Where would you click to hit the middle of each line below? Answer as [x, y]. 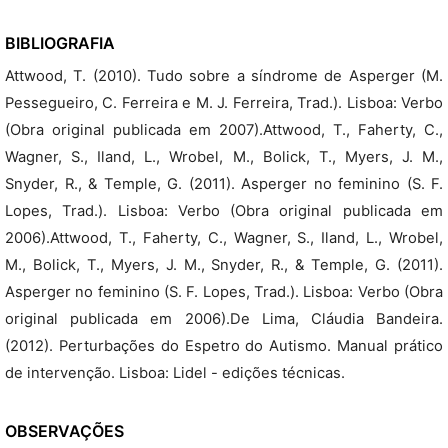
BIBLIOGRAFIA [60, 43]
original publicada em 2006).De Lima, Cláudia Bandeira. [224, 319]
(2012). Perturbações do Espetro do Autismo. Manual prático [224, 346]
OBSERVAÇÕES [64, 431]
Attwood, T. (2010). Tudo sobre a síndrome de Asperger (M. [224, 76]
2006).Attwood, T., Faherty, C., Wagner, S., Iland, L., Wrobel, [224, 238]
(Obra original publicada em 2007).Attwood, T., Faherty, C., [224, 130]
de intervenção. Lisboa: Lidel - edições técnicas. [175, 373]
